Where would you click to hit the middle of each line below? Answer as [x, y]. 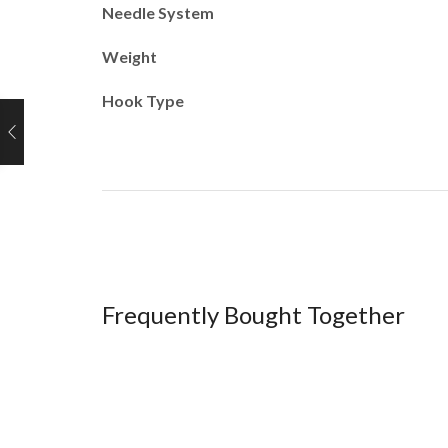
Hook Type [143, 100]
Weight [129, 56]
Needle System [158, 12]
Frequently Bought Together [253, 314]
